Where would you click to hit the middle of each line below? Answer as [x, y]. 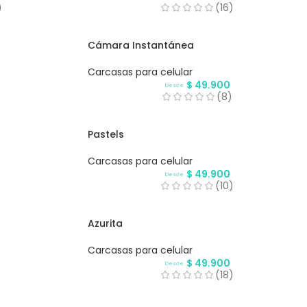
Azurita [105, 224]
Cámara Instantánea [140, 46]
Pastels [106, 135]
